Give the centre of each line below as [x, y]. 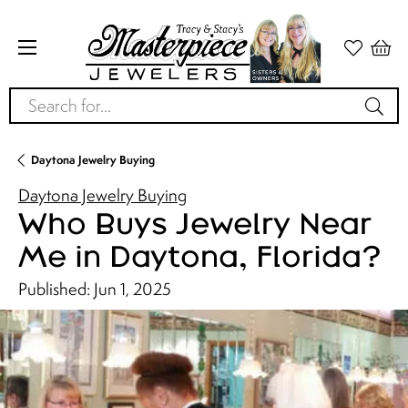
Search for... [56, 101]
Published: [56, 289]
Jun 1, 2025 [133, 289]
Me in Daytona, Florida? [200, 255]
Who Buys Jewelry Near [195, 223]
